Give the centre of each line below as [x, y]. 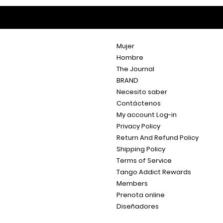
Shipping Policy [141, 149]
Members [132, 183]
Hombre [130, 57]
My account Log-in [147, 115]
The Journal [135, 69]
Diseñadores [138, 206]
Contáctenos [139, 103]
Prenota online [141, 195]
